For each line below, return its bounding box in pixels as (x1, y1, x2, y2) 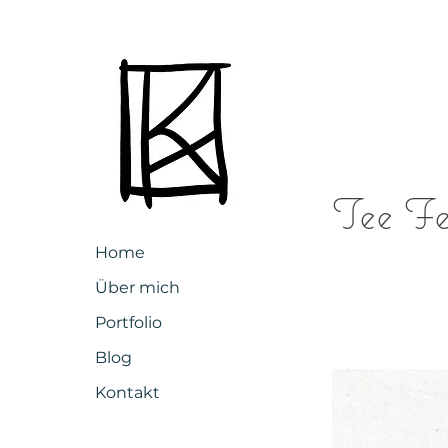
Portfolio (95, 313, 162, 332)
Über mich (95, 278, 180, 297)
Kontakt (95, 383, 160, 402)
